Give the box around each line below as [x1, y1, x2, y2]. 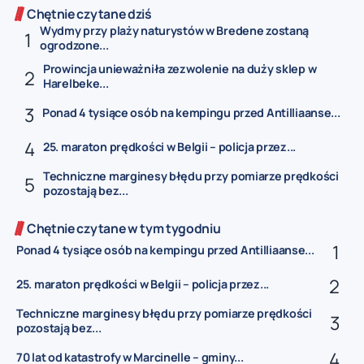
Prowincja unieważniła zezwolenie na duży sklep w [43, 61, 317, 77]
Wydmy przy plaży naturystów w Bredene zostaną [40, 22, 310, 38]
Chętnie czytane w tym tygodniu [27, 219, 221, 238]
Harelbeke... [43, 76, 109, 92]
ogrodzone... [40, 37, 109, 53]
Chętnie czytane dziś [27, 4, 152, 23]
